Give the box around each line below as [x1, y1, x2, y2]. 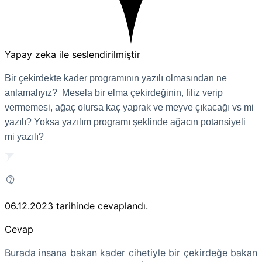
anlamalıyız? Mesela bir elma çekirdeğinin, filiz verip [5, 87, 223, 98]
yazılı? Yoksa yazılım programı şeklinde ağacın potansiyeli [5, 116, 246, 127]
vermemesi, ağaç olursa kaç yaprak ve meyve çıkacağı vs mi [5, 102, 254, 112]
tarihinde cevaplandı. [56, 199, 148, 212]
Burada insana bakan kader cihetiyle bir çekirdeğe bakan [5, 246, 257, 258]
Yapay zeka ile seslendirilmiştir [5, 48, 140, 60]
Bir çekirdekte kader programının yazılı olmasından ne [5, 73, 227, 83]
